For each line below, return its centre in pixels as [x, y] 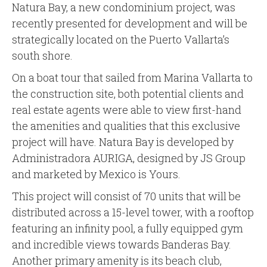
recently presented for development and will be [130, 24]
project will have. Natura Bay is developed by [123, 142]
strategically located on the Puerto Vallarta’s [121, 40]
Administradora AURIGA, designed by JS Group [129, 158]
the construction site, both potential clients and [128, 94]
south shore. [42, 56]
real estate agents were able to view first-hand [127, 110]
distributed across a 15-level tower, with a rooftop [133, 212]
